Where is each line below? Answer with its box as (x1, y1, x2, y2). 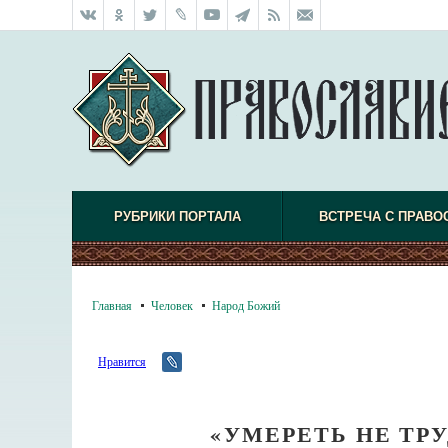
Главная (92, 297, 132, 313)
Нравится (98, 353, 146, 369)
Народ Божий (212, 297, 280, 313)
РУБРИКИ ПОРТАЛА (113, 209, 241, 224)
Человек (151, 297, 193, 313)
